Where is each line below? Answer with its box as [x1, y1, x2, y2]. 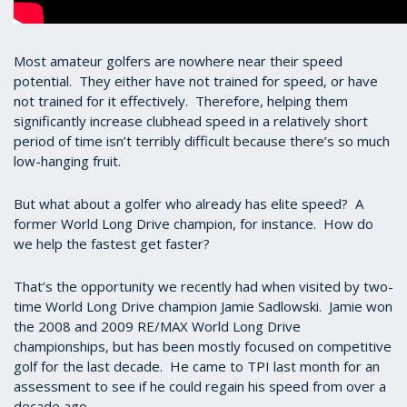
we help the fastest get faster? [14, 234, 210, 253]
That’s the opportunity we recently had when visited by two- [14, 277, 393, 295]
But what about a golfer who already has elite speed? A [14, 194, 363, 213]
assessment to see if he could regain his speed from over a [14, 377, 386, 395]
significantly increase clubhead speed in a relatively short [14, 112, 368, 130]
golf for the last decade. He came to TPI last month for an [14, 357, 380, 375]
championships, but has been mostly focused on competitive [14, 337, 392, 355]
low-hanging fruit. [14, 152, 128, 170]
